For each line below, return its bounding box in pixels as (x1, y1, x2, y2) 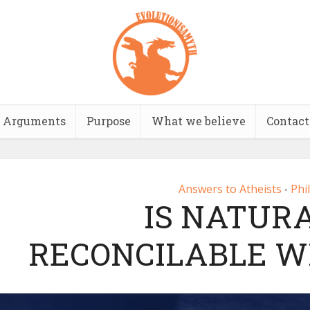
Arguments (2, 113, 66, 128)
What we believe (151, 113, 246, 128)
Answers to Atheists (179, 181, 282, 197)
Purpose (86, 113, 131, 128)
